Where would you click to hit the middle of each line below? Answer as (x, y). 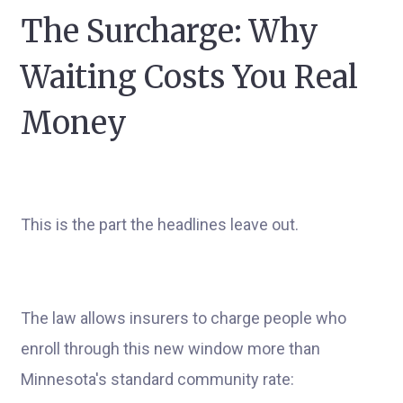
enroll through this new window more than (170, 349)
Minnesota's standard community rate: (157, 379)
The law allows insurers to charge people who (184, 318)
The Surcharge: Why (170, 31)
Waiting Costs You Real (189, 77)
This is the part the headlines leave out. (160, 224)
